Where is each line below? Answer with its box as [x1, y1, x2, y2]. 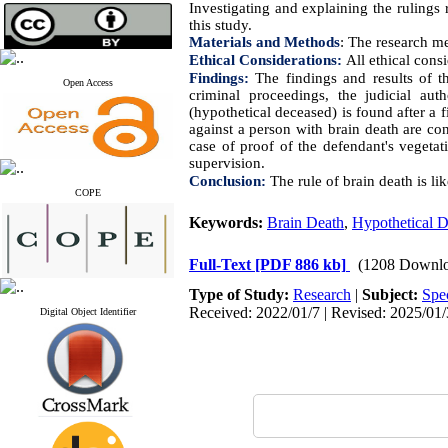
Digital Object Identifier [39, 306, 136, 317]
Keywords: [189, 214, 267, 231]
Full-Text [189, 256, 255, 273]
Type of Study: [189, 286, 293, 303]
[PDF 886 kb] [255, 256, 346, 273]
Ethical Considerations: [189, 52, 342, 68]
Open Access [62, 77, 113, 88]
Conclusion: [189, 173, 266, 189]
